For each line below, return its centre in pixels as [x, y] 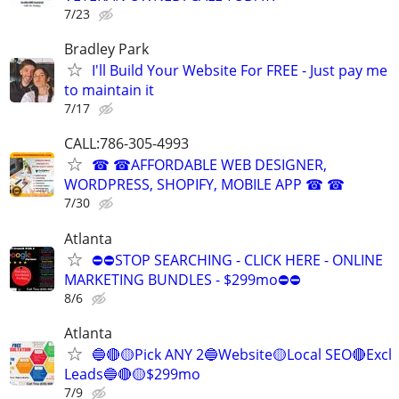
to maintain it [109, 90]
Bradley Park [106, 49]
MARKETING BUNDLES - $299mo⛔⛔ [183, 279]
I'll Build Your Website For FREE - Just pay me [240, 71]
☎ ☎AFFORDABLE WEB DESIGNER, [209, 165]
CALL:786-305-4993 [126, 144]
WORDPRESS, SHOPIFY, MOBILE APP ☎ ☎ [204, 185]
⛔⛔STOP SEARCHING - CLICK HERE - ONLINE [237, 260]
